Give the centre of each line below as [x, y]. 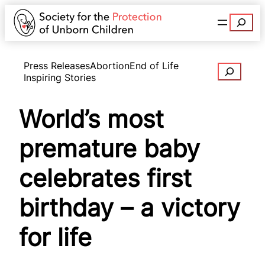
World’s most [91, 119]
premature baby [109, 149]
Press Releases [57, 65]
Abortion [110, 65]
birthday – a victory [130, 208]
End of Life [154, 65]
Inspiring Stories [60, 77]
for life [55, 237]
